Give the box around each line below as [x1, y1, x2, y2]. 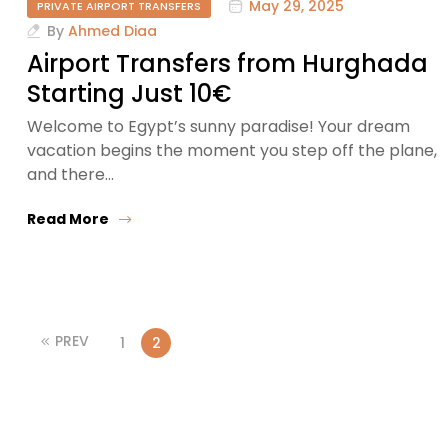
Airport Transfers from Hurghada [27, 46, 428, 80]
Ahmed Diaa [68, 20, 157, 41]
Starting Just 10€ [27, 76, 231, 110]
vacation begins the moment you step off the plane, [27, 138, 437, 162]
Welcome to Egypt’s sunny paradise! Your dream [27, 114, 410, 138]
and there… [27, 162, 114, 186]
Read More [27, 208, 109, 229]
